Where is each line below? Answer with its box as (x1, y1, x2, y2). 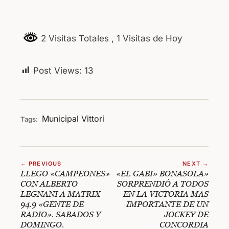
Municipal (42, 113, 79, 124)
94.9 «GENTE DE (20, 199, 84, 209)
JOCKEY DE (164, 209, 209, 219)
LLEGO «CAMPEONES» (20, 168, 110, 178)
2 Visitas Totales (38, 33, 111, 44)
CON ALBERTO (20, 178, 78, 188)
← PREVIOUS (20, 159, 61, 167)
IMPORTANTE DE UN (126, 199, 209, 209)
